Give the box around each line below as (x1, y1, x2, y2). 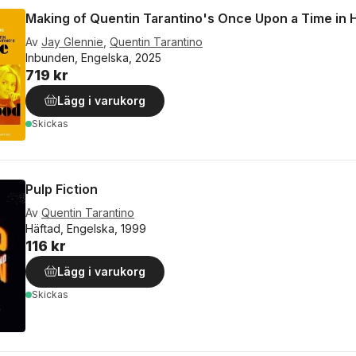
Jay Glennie (41, 35, 103, 48)
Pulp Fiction (25, 180, 98, 197)
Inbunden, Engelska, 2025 (25, 51, 161, 64)
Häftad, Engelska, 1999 (25, 221, 146, 235)
